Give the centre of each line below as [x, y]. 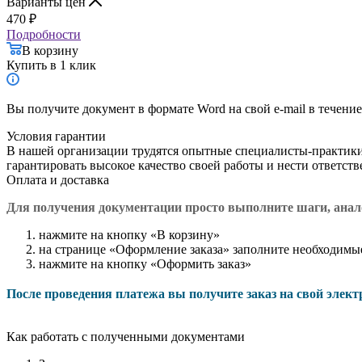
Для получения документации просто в [121, 207]
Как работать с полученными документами [126, 336]
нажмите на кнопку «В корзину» [129, 234]
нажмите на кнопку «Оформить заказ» [145, 263]
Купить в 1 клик [51, 65]
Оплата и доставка [58, 179]
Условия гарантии [56, 136]
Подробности [44, 34]
